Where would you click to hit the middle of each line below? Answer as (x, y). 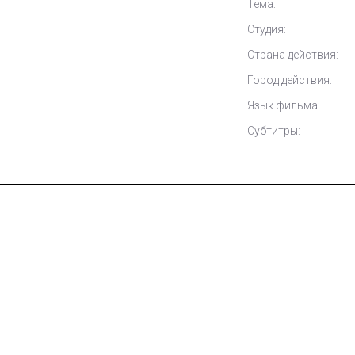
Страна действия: (293, 55)
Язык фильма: (284, 105)
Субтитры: (274, 131)
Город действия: (290, 80)
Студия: (267, 29)
